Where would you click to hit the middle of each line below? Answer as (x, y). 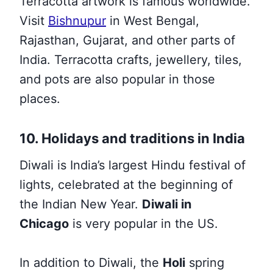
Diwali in (167, 204)
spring (205, 263)
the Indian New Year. (81, 204)
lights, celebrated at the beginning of (126, 185)
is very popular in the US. (144, 224)
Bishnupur (77, 21)
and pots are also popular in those (117, 79)
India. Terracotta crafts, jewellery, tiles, (131, 60)
